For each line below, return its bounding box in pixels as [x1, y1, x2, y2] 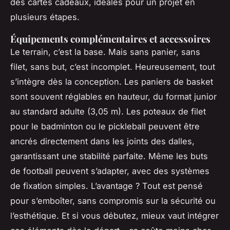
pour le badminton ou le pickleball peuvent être [10, 121, 200, 132]
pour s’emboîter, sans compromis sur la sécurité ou [10, 196, 216, 206]
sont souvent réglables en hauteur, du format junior [10, 91, 217, 102]
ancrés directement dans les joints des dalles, [10, 136, 195, 147]
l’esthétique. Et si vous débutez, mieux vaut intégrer [10, 210, 219, 221]
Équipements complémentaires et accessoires [10, 32, 210, 46]
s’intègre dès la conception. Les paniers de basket [10, 76, 213, 87]
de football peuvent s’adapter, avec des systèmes [10, 166, 209, 177]
